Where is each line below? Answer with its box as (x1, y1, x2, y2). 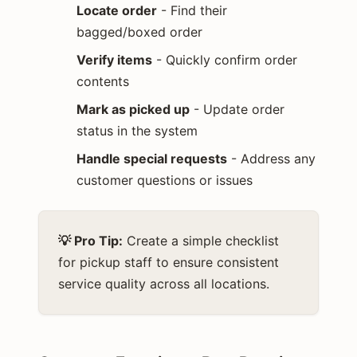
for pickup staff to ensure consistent (58, 253, 279, 270)
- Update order (190, 100, 284, 117)
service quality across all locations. (58, 275, 269, 292)
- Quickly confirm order (152, 51, 297, 68)
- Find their (157, 2, 227, 18)
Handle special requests (76, 150, 227, 167)
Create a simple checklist (123, 232, 279, 249)
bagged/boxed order (76, 23, 202, 40)
